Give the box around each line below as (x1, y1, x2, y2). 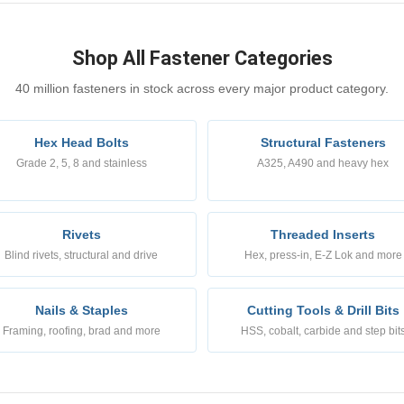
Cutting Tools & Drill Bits (246, 302, 399, 317)
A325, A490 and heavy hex (257, 156, 389, 170)
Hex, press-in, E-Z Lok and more (243, 248, 402, 262)
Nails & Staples (34, 302, 128, 317)
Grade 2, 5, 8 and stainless (15, 156, 147, 170)
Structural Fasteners (260, 134, 386, 150)
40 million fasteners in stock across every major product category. (15, 80, 389, 96)
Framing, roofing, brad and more (2, 324, 161, 337)
